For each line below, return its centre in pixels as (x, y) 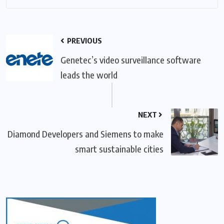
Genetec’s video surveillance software (131, 59)
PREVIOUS (84, 40)
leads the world (89, 74)
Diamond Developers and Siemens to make (85, 133)
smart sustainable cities (119, 148)
